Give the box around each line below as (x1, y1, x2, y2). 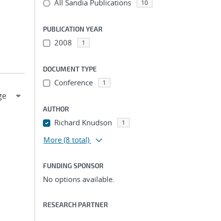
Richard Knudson (54, 117, 112, 127)
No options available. (43, 174, 114, 184)
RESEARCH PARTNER (43, 200, 108, 209)
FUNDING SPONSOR (43, 161, 104, 170)
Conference (54, 77, 93, 87)
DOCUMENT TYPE (43, 65, 97, 73)
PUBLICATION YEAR (43, 25, 103, 33)
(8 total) (64, 135, 89, 145)
